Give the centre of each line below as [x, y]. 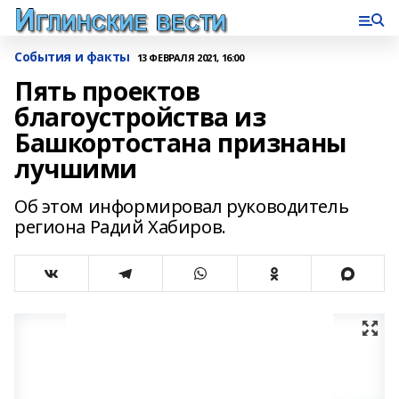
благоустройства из [140, 117]
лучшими [76, 168]
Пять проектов [107, 91]
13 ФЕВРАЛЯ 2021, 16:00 [190, 57]
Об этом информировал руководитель [182, 206]
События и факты [72, 57]
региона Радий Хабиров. [120, 227]
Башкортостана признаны [180, 142]
